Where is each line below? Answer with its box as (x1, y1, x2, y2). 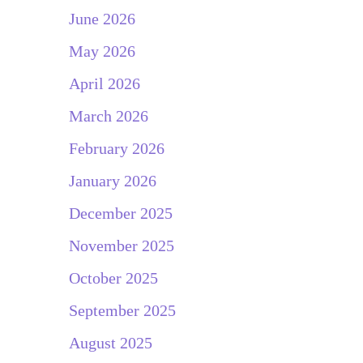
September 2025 (68, 301, 176, 319)
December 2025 (68, 203, 173, 222)
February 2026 (68, 139, 164, 157)
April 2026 (68, 74, 140, 92)
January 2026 (68, 171, 156, 190)
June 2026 (68, 9, 135, 28)
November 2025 (68, 236, 174, 254)
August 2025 (68, 333, 152, 352)
